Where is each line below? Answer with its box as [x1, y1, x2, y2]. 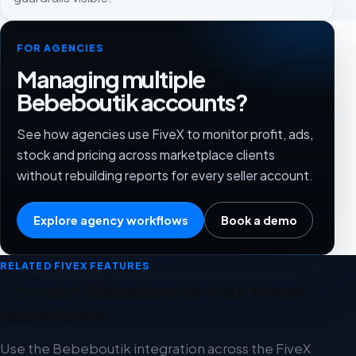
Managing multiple [17, 64, 205, 93]
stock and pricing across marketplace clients [17, 146, 275, 164]
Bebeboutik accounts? [17, 87, 248, 116]
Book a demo [220, 213, 297, 228]
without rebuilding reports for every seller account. [17, 167, 313, 184]
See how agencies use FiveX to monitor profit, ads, [17, 126, 313, 143]
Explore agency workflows [33, 213, 188, 228]
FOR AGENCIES [17, 41, 104, 54]
